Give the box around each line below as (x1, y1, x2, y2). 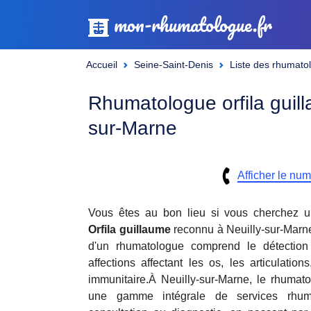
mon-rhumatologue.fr (109, 9, 272, 40)
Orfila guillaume (88, 224, 171, 235)
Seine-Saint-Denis (134, 59, 213, 70)
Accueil (86, 59, 117, 70)
